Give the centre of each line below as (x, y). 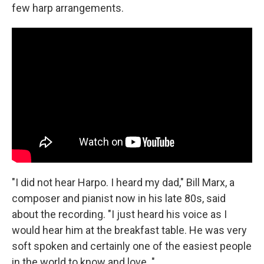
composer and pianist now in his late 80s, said (119, 199)
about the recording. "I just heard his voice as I (119, 214)
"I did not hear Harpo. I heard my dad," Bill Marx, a (123, 183)
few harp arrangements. (68, 8)
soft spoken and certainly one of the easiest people (132, 246)
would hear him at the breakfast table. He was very (129, 230)
